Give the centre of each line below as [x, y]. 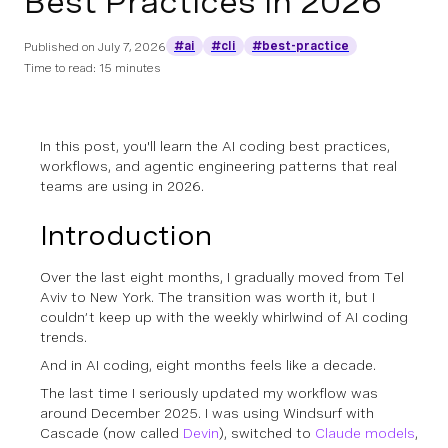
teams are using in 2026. [122, 186]
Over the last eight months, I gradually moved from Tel [222, 277]
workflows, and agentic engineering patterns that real [218, 166]
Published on [61, 47]
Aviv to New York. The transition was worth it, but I [207, 297]
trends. [63, 337]
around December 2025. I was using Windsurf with [207, 413]
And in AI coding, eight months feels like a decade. [208, 365]
